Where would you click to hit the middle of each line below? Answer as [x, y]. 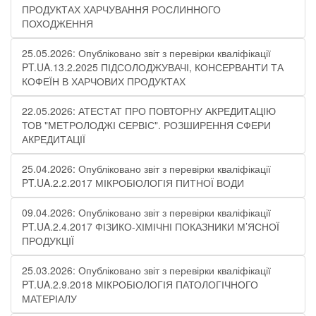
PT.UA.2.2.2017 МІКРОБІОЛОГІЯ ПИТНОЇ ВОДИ [133, 183]
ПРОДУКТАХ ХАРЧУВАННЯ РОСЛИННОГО [121, 9]
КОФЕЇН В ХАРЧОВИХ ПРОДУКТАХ [104, 81]
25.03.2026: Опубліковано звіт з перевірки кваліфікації [146, 270]
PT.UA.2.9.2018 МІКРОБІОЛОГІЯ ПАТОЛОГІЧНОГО [140, 284]
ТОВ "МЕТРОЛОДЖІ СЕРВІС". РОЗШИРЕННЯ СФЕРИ [146, 125]
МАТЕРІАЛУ [49, 298]
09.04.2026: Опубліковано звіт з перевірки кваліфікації [146, 212]
